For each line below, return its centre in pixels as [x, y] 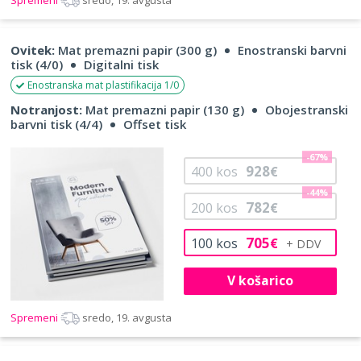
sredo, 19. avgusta [127, 317]
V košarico [260, 281]
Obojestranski [307, 109]
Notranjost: [46, 109]
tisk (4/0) [37, 64]
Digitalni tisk [121, 64]
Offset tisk [155, 124]
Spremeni [35, 317]
